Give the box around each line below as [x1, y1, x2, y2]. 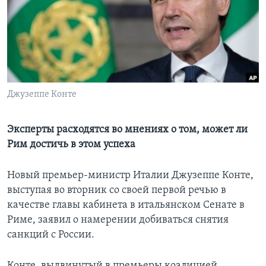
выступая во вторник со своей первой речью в [7, 185, 226, 197]
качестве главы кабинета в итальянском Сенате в [7, 199, 245, 211]
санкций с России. [7, 229, 94, 241]
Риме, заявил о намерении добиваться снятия [7, 214, 229, 226]
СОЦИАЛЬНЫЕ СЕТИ [11, 48, 81, 57]
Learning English [11, 15, 81, 27]
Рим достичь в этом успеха [7, 139, 135, 151]
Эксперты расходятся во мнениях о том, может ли [7, 124, 248, 136]
